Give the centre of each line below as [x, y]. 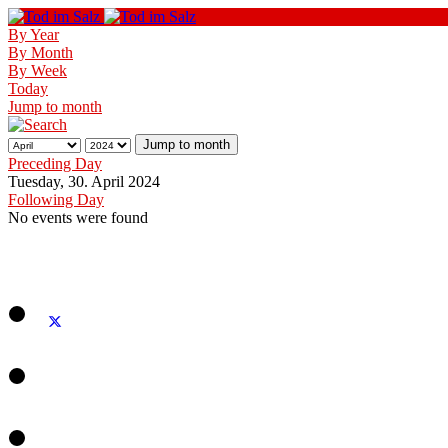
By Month [40, 52]
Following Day [56, 199]
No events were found [78, 217]
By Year [33, 34]
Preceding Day [55, 163]
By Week [37, 70]
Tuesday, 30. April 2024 [84, 181]
